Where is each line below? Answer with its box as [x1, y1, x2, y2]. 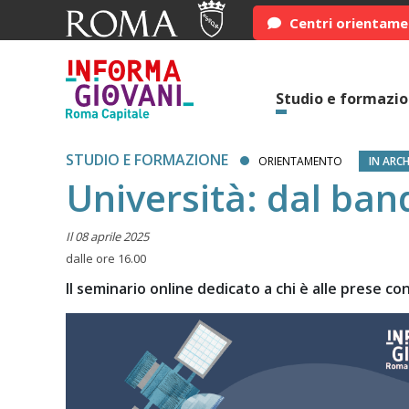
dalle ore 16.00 [66, 250, 146, 267]
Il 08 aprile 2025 [66, 228, 149, 245]
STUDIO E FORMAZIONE [66, 150, 228, 170]
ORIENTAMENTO [258, 153, 342, 169]
